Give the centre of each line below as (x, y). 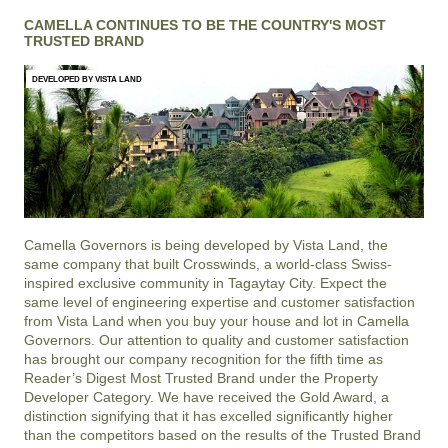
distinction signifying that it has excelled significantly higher (208, 415)
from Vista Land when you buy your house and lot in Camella (216, 320)
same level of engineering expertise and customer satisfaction (219, 301)
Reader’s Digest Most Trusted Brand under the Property (201, 377)
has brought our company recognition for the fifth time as (203, 358)
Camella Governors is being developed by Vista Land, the (206, 244)
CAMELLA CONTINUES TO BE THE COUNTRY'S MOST (205, 25)
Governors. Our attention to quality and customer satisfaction (216, 339)
